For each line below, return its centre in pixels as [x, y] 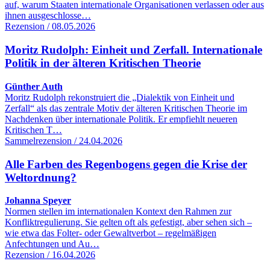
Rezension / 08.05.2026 [50, 27]
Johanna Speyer [38, 201]
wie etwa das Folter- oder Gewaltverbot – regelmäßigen [111, 233]
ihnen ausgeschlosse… [48, 16]
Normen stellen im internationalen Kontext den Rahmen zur [118, 212]
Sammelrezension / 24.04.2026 [64, 140]
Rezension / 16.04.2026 [50, 255]
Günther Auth [34, 86]
